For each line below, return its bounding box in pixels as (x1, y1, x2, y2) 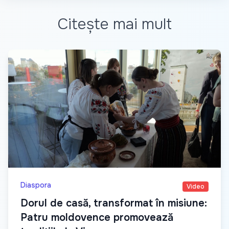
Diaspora (20, 180, 51, 190)
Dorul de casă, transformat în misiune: (20, 196, 207, 210)
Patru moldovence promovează (20, 211, 173, 224)
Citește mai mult (57, 14, 172, 34)
